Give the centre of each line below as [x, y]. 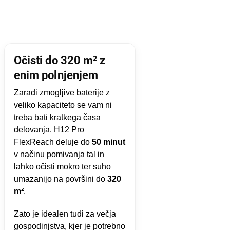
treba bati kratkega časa [57, 117]
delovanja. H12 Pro [49, 129]
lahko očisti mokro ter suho [62, 166]
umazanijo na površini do [60, 179]
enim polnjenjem [56, 75]
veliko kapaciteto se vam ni [63, 105]
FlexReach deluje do [53, 142]
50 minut [108, 142]
